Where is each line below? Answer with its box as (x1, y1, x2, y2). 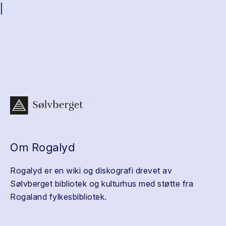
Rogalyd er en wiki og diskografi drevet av (10, 165, 172, 176)
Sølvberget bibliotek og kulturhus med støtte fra (10, 179, 193, 189)
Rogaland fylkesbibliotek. (10, 192, 107, 202)
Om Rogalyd (10, 141, 75, 154)
